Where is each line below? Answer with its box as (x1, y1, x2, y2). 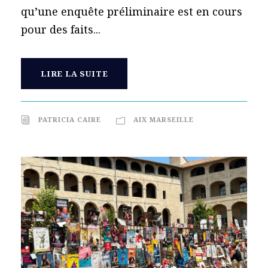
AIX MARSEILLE (133, 114, 194, 124)
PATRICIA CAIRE (38, 114, 101, 124)
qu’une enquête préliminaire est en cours (21, 4, 242, 19)
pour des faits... (21, 22, 100, 36)
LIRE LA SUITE (41, 68, 108, 79)
